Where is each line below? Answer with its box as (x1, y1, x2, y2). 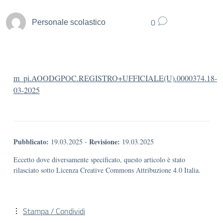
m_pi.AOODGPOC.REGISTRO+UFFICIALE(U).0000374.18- (13, 73, 217, 83)
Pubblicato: (13, 136, 49, 147)
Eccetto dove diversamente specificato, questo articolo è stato (13, 155, 185, 164)
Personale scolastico (32, 17, 106, 26)
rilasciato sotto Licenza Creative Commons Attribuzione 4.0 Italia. (13, 165, 201, 175)
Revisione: (89, 136, 120, 147)
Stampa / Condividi (23, 205, 85, 217)
